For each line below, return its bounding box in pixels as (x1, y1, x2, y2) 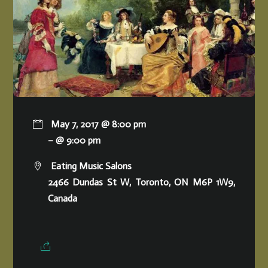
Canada (47, 193, 77, 205)
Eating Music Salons (48, 160, 132, 172)
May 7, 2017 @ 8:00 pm (50, 118, 146, 130)
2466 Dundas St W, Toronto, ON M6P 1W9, (47, 176, 236, 188)
